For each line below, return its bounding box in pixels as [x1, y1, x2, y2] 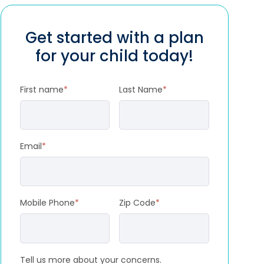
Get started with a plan [25, 27, 204, 48]
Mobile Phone [19, 197, 75, 209]
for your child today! [35, 45, 194, 67]
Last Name [119, 83, 163, 95]
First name [19, 83, 64, 95]
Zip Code [119, 197, 156, 209]
